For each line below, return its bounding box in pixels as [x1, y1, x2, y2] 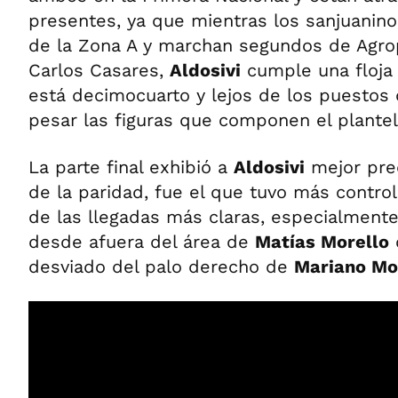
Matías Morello [255, 230, 389, 252]
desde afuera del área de [28, 230, 255, 252]
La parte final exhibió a [28, 155, 234, 178]
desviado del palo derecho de [28, 255, 294, 277]
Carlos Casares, [28, 59, 170, 81]
